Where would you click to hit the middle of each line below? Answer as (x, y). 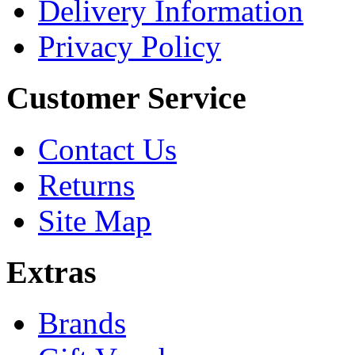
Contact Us (107, 149)
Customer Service (126, 98)
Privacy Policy (130, 47)
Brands (82, 323)
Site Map (95, 220)
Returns (86, 185)
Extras (52, 272)
